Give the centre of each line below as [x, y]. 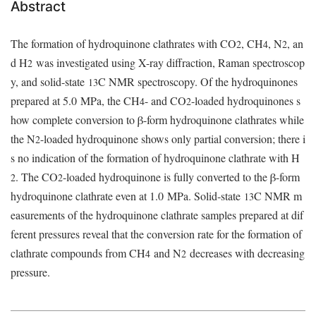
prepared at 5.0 [44, 101]
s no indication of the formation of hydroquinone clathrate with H [155, 158]
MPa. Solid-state [206, 196]
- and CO [165, 101]
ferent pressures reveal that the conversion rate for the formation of [156, 234]
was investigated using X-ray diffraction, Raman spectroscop [169, 63]
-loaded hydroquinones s [246, 101]
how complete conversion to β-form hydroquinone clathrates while [157, 120]
